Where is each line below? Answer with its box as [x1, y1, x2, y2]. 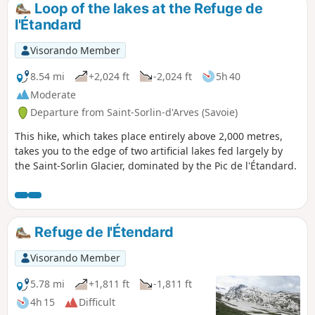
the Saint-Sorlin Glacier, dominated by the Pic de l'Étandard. [15, 159, 297, 173]
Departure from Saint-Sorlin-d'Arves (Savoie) [30, 105, 238, 120]
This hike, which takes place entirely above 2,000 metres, [15, 129, 283, 143]
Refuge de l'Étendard [31, 224, 174, 241]
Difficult [79, 295, 115, 309]
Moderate [30, 87, 76, 101]
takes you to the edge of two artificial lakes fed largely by [15, 144, 283, 158]
